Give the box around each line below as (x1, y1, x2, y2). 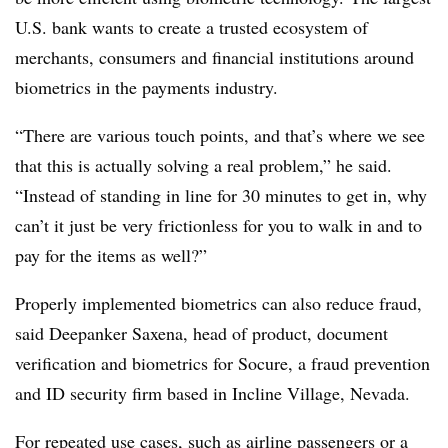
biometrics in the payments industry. (15, 74, 284, 99)
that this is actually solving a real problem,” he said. (15, 152, 392, 177)
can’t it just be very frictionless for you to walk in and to (15, 212, 422, 237)
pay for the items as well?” (15, 242, 207, 267)
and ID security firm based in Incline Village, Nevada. (15, 380, 410, 405)
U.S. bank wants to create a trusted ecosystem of (15, 14, 368, 39)
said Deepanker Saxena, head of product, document (15, 320, 388, 345)
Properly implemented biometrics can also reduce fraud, (15, 290, 422, 315)
